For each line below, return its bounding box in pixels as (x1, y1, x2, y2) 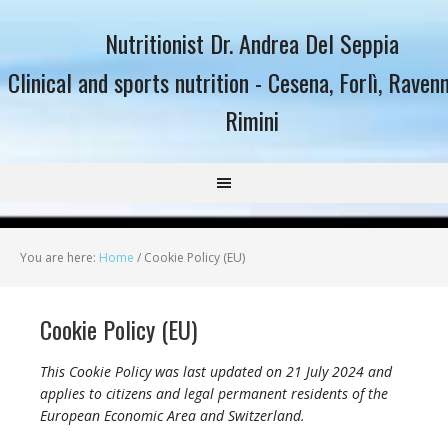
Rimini (225, 102, 279, 138)
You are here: (20, 249, 99, 266)
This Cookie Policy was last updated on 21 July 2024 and (40, 362, 392, 381)
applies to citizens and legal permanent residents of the (40, 384, 388, 403)
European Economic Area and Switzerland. (40, 406, 305, 425)
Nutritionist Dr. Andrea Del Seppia (105, 25, 399, 61)
